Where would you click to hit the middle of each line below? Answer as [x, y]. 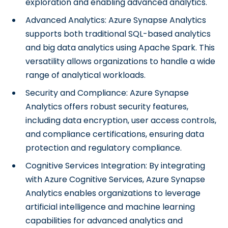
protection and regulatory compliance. [104, 148]
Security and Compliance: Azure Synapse [107, 93]
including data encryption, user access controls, [121, 120]
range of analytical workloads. [86, 75]
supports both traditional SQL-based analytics [118, 34]
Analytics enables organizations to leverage [113, 193]
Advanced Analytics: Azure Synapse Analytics [116, 20]
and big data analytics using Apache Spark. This [120, 48]
